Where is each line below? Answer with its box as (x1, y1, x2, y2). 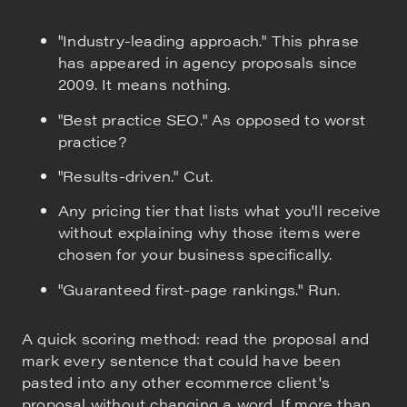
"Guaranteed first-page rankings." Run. (58, 278, 341, 300)
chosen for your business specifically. (58, 243, 333, 265)
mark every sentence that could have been (22, 349, 342, 371)
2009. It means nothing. (58, 74, 231, 95)
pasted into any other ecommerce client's (22, 371, 331, 392)
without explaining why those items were (58, 222, 361, 243)
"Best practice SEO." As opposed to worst (58, 108, 366, 130)
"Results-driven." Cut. (58, 165, 213, 187)
